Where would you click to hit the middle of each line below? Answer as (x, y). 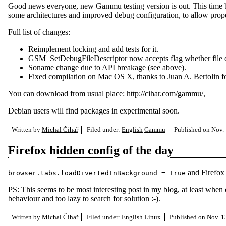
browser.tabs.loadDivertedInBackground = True (97, 173)
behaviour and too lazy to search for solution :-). (84, 198)
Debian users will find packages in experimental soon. (94, 110)
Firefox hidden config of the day (91, 150)
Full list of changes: (39, 32)
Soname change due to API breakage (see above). (107, 67)
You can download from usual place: (67, 93)
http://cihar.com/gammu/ (165, 93)
